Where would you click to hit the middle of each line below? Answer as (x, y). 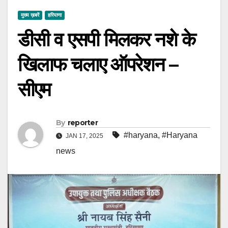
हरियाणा (55, 15)
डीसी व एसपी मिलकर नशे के (106, 39)
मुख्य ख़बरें (30, 15)
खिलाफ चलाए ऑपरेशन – (98, 64)
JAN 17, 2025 (84, 136)
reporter (83, 122)
